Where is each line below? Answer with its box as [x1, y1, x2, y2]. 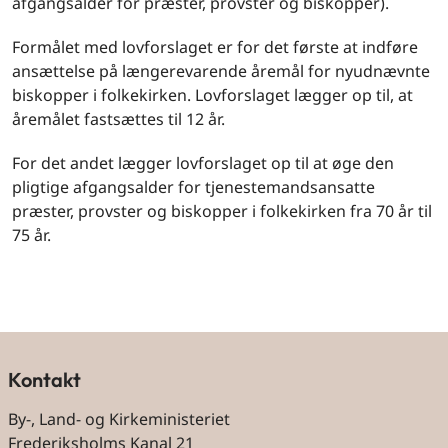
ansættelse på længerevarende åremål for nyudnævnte [12, 60, 430, 82]
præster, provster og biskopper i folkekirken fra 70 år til [12, 200, 432, 222]
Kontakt [8, 367, 81, 392]
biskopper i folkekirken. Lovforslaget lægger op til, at [12, 84, 413, 106]
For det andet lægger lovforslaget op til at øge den [12, 152, 394, 174]
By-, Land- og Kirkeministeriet [8, 408, 230, 431]
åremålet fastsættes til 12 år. [12, 108, 225, 130]
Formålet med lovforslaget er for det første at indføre [12, 36, 418, 58]
